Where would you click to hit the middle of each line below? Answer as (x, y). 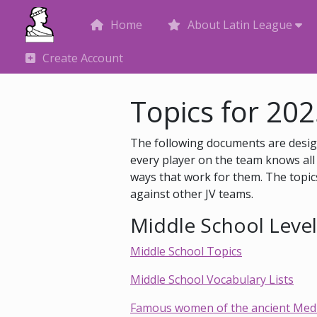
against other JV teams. (192, 194)
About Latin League (240, 25)
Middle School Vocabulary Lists (212, 279)
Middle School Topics (186, 251)
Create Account (83, 58)
